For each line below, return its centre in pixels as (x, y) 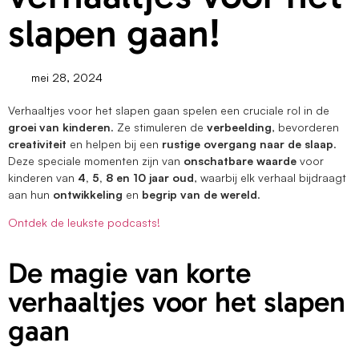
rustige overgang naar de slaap (248, 143)
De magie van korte (129, 272)
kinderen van (43, 177)
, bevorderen (305, 127)
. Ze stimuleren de (159, 127)
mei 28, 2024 (67, 77)
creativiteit (39, 143)
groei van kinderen (59, 127)
